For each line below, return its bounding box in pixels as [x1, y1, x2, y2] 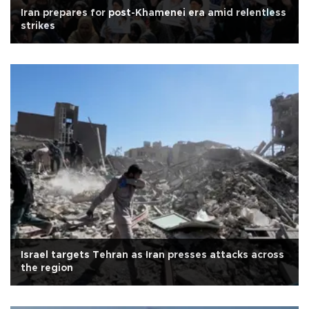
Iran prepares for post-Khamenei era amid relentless [21, 8, 286, 19]
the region [21, 263, 73, 274]
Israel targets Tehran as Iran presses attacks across [21, 250, 284, 261]
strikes [21, 21, 55, 32]
